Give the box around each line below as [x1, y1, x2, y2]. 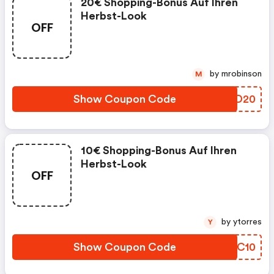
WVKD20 [208, 94, 256, 105]
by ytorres [233, 218, 262, 226]
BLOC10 [214, 242, 256, 253]
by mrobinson [221, 70, 262, 78]
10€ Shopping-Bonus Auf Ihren [81, 145, 237, 156]
